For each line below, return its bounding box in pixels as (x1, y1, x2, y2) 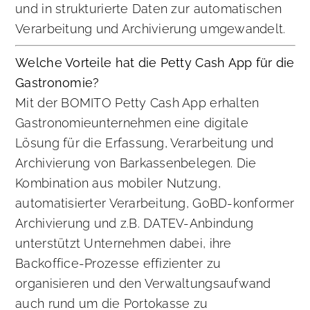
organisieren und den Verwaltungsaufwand (15, 276, 271, 291)
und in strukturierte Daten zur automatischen (15, 1, 282, 17)
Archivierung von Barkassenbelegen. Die (15, 156, 257, 171)
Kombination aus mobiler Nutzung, (15, 176, 221, 191)
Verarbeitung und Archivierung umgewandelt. (15, 21, 286, 37)
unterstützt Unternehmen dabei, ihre (15, 236, 232, 251)
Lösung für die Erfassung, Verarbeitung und (15, 136, 274, 151)
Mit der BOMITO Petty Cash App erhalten (15, 95, 259, 111)
